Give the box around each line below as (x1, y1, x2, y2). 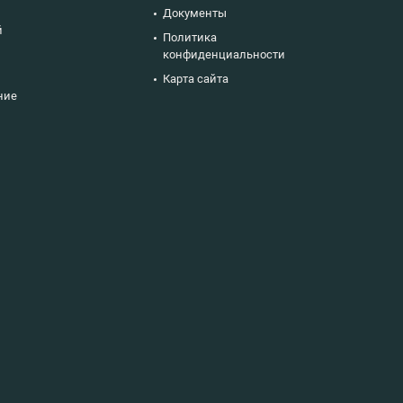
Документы (163, 5, 227, 20)
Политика (163, 30, 217, 44)
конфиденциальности (163, 47, 285, 61)
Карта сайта (163, 71, 228, 85)
